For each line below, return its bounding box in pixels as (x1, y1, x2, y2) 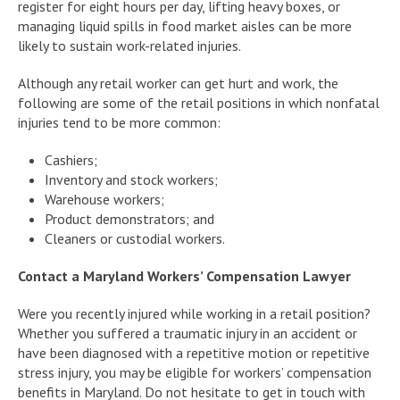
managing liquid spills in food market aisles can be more (18, 16, 352, 35)
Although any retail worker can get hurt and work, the (18, 73, 338, 92)
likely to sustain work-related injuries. (18, 36, 241, 54)
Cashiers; (45, 150, 97, 169)
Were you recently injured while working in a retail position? (18, 304, 371, 322)
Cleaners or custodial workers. (45, 229, 225, 247)
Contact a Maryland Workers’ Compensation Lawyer (18, 266, 351, 285)
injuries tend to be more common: (18, 112, 221, 131)
